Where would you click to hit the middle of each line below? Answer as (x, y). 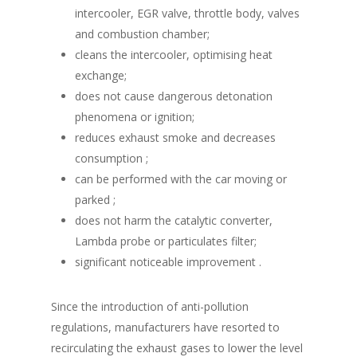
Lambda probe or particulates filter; (166, 241)
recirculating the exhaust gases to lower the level (177, 348)
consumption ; (112, 158)
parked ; (95, 200)
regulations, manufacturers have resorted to (165, 327)
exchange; (101, 75)
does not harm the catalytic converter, (174, 220)
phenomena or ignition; (135, 117)
